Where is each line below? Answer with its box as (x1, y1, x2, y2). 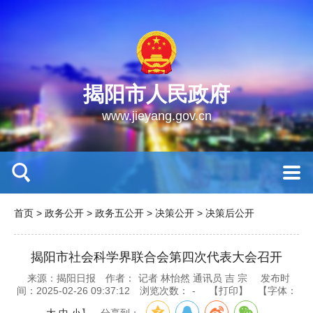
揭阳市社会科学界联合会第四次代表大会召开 (31, 250, 282, 264)
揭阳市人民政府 (83, 82, 230, 105)
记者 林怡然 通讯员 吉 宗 (138, 272, 247, 284)
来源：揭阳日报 (27, 272, 96, 284)
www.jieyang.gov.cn (101, 109, 212, 123)
